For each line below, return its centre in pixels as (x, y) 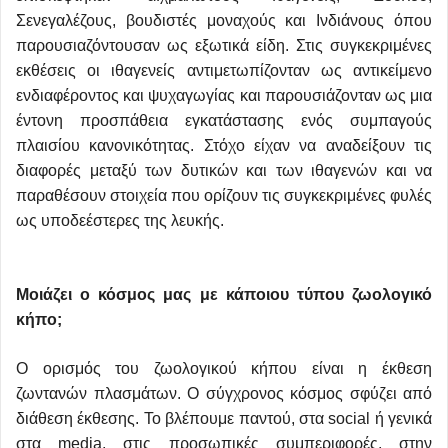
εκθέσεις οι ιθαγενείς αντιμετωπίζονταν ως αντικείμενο (224, 71)
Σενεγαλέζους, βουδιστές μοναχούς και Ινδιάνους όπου (224, 21)
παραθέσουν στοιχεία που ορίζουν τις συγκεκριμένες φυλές (224, 196)
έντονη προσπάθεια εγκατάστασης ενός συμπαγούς (224, 121)
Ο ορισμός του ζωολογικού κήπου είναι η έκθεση (224, 369)
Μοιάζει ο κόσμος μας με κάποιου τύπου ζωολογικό (224, 295)
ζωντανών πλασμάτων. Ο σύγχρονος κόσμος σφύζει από (224, 394)
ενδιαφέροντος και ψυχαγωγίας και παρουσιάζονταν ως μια (224, 96)
